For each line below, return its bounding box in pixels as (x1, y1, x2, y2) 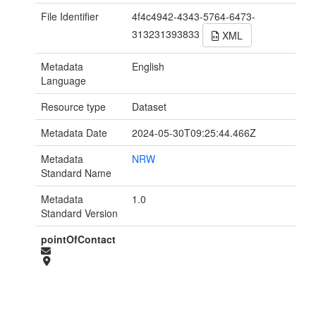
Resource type (41, 99, 106, 114)
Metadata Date (41, 126, 107, 140)
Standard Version (41, 206, 118, 221)
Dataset (132, 99, 167, 114)
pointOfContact (41, 232, 116, 247)
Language (41, 73, 86, 88)
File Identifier (41, 9, 99, 24)
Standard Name (41, 166, 111, 181)
